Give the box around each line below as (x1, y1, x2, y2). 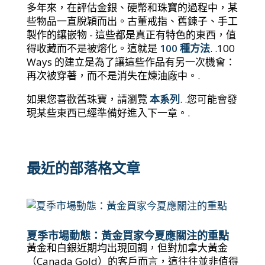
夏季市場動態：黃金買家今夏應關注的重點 (26, 228, 229, 243)
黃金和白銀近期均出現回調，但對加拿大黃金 (26, 241, 228, 254)
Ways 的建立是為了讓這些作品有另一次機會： (26, 55, 235, 69)
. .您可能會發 (179, 92, 237, 106)
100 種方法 (159, 41, 210, 55)
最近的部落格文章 (26, 158, 140, 177)
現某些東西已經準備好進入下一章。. (26, 106, 190, 119)
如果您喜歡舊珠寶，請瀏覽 (26, 92, 150, 106)
